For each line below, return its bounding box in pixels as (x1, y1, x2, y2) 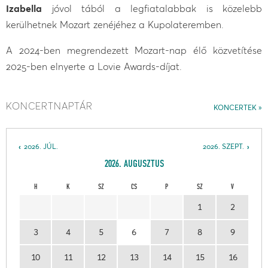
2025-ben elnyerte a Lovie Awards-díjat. (6, 60, 182, 72)
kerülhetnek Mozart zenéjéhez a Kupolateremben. (6, 18, 224, 31)
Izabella (6, 2, 42, 14)
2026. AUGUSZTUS (104, 159, 164, 170)
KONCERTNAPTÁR (6, 100, 93, 112)
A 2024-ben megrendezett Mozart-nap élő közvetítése (6, 44, 262, 56)
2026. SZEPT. (203, 142, 244, 151)
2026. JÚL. (24, 142, 58, 151)
